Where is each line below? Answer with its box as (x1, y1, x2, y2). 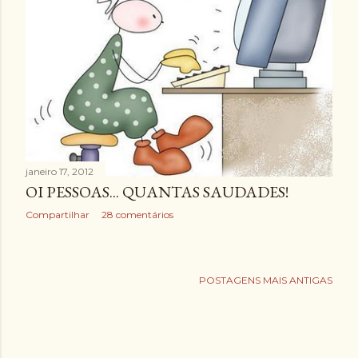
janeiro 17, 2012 (26, 165, 93, 177)
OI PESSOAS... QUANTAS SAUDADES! (26, 181, 288, 202)
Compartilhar (26, 208, 89, 221)
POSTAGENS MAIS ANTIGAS (199, 273, 332, 286)
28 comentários (101, 208, 173, 221)
